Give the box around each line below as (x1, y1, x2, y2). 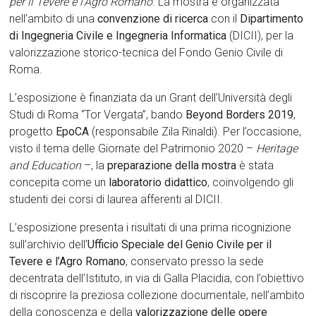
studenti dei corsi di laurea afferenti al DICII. (9, 192, 224, 206)
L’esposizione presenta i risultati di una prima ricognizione (9, 220, 292, 234)
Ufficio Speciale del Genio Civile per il (87, 237, 272, 251)
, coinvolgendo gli (207, 175, 294, 189)
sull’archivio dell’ (9, 237, 88, 251)
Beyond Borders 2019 (186, 107, 294, 121)
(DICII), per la (226, 28, 294, 42)
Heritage (256, 141, 298, 155)
